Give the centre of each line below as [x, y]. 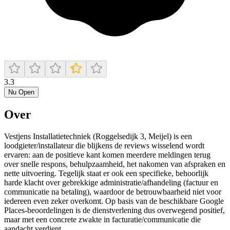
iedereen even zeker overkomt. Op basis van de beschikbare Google [114, 201]
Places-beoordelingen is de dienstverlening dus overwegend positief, [114, 210]
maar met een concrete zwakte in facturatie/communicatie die [102, 219]
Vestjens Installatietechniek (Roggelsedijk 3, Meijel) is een [98, 136]
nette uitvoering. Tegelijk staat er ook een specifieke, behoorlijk [106, 173]
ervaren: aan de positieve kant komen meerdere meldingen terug [107, 155]
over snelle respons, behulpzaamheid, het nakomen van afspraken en [115, 164]
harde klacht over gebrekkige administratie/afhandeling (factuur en [111, 182]
